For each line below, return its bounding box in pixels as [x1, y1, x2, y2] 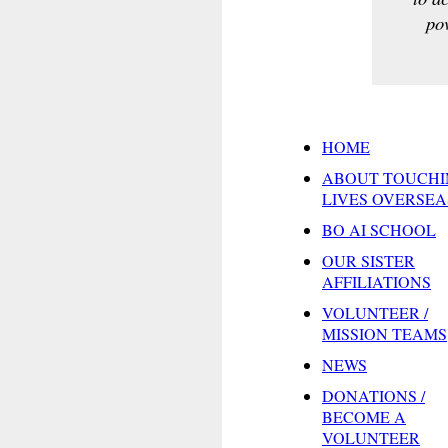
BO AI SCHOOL [322, 218, 436, 240]
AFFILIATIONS [322, 270, 431, 292]
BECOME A [322, 405, 406, 427]
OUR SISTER [322, 249, 415, 271]
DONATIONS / [322, 384, 425, 406]
